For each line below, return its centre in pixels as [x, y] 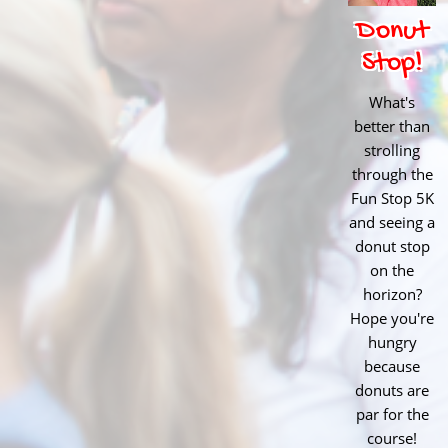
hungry [392, 342]
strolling [392, 150]
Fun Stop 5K [392, 198]
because [392, 366]
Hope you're [392, 318]
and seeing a [392, 222]
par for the [392, 414]
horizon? [392, 294]
